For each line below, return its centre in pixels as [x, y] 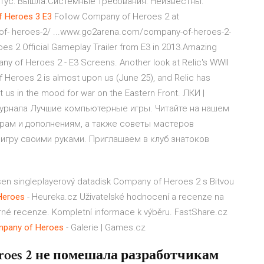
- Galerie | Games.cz [105, 227]
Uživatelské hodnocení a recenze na [151, 197]
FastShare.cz [201, 212]
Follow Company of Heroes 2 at [115, 16]
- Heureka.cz [51, 197]
